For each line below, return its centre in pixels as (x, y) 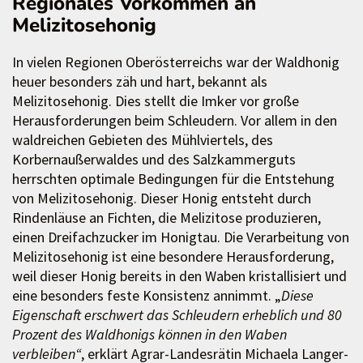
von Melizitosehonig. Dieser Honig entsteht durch (162, 199)
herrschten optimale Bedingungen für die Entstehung (173, 179)
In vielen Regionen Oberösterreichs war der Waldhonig (176, 62)
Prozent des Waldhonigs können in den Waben (149, 335)
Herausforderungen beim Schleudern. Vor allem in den (175, 121)
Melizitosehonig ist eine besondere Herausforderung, (173, 257)
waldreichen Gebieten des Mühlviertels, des (143, 140)
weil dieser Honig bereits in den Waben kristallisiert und (179, 276)
